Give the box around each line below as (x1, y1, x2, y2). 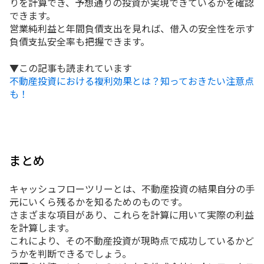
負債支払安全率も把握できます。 (9, 34, 150, 49)
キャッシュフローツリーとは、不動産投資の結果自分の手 (9, 181, 255, 196)
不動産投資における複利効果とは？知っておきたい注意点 (9, 73, 254, 88)
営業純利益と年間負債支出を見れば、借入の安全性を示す (9, 21, 255, 36)
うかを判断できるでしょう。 (9, 246, 131, 260)
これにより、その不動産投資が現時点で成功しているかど (9, 233, 254, 247)
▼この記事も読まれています (9, 60, 132, 75)
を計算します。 (9, 220, 74, 235)
